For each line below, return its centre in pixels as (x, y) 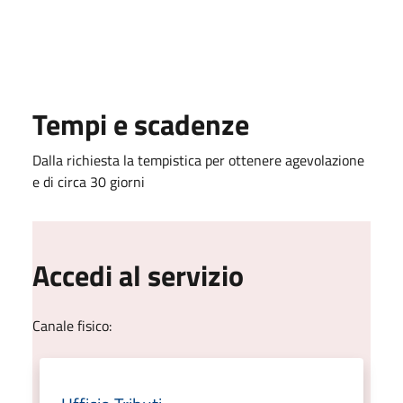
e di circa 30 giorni (89, 182)
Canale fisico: (72, 326)
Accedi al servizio (138, 275)
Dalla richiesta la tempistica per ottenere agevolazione (198, 160)
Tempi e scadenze (141, 124)
